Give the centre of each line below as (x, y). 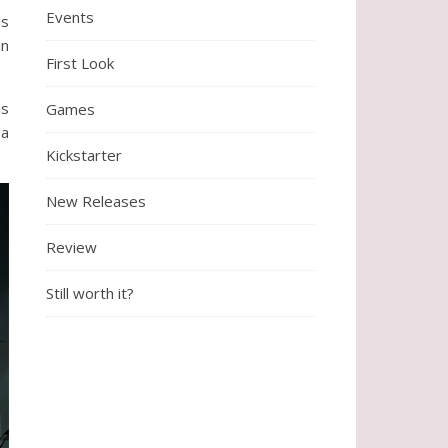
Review (71, 247)
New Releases (96, 201)
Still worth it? (90, 293)
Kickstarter (84, 155)
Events (70, 17)
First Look (80, 63)
